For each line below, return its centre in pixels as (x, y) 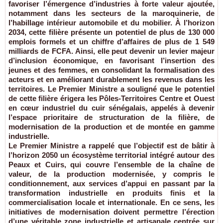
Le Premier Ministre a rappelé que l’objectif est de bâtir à (111, 146)
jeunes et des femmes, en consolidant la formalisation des (111, 70)
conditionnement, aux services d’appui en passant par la (111, 184)
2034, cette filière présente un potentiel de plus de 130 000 (111, 32)
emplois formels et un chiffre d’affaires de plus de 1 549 (111, 42)
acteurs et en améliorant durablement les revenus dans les (111, 80)
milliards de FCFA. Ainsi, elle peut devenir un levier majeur (111, 51)
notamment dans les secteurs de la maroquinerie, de (111, 13)
